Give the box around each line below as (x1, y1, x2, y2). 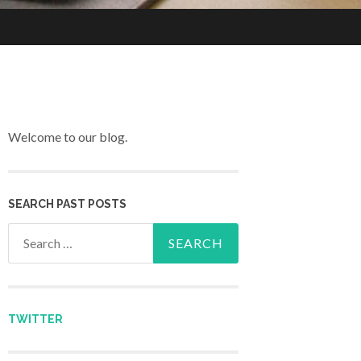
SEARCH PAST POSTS (8, 197, 127, 210)
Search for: (8, 226, 68, 242)
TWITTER (8, 313, 63, 326)
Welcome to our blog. (8, 129, 127, 145)
